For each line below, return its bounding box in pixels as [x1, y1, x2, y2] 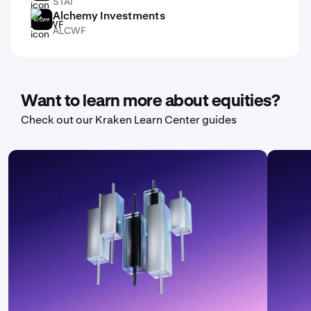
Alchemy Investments [53, 8, 165, 23]
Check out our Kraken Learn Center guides [21, 112, 237, 127]
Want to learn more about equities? [21, 92, 280, 110]
